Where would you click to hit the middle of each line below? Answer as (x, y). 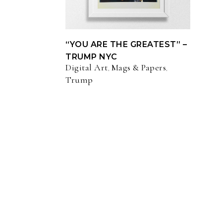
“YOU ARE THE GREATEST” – (126, 45)
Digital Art (87, 68)
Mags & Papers (139, 68)
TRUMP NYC (91, 57)
